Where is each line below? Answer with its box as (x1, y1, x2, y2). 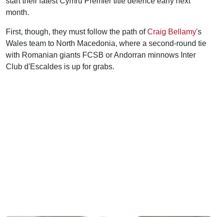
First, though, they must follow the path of (6, 27, 147, 36)
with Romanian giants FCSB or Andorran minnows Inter (6, 50, 196, 59)
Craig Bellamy (147, 27, 196, 36)
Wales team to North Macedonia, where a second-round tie (6, 39, 206, 47)
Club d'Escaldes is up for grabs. (6, 62, 114, 71)
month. (6, 8, 29, 16)
